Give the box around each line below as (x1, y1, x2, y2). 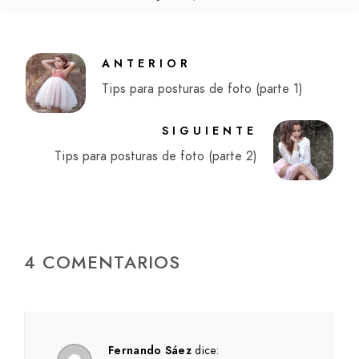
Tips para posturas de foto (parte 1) (102, 79, 304, 98)
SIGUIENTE (161, 123, 257, 139)
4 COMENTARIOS (24, 250, 181, 275)
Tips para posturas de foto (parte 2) (54, 147, 257, 165)
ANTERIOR (102, 55, 192, 71)
